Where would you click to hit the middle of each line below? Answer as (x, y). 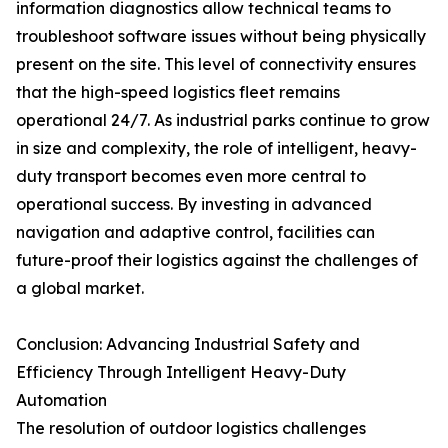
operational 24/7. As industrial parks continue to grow (223, 120)
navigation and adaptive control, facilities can (195, 232)
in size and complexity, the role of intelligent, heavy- (216, 148)
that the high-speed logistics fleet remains (178, 92)
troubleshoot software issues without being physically (221, 36)
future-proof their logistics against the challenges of (217, 260)
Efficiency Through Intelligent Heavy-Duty (181, 372)
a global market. (80, 288)
